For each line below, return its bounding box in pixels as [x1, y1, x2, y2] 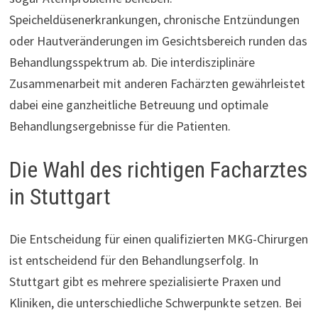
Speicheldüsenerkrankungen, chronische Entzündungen [9, 11, 300, 28]
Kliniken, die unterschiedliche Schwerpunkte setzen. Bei [9, 295, 302, 312]
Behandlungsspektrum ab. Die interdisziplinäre [9, 53, 255, 70]
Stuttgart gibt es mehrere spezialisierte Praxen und [9, 273, 281, 290]
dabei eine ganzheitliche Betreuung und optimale [9, 96, 268, 113]
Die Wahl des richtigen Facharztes [9, 155, 307, 183]
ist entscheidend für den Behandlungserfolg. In [9, 252, 258, 269]
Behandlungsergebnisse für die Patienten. [9, 117, 231, 134]
